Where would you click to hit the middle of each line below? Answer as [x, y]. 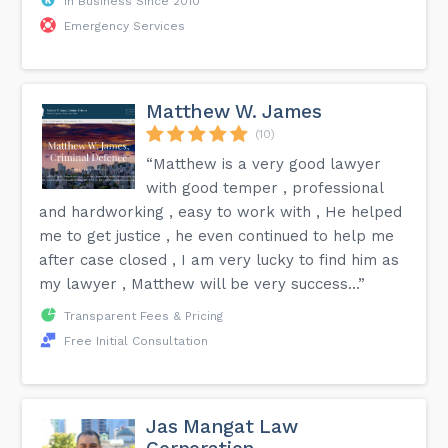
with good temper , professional [265, 187]
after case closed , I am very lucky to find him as [219, 259]
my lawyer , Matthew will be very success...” [202, 283]
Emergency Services [125, 25]
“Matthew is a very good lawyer [264, 163]
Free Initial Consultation [136, 340]
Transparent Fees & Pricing [144, 315]
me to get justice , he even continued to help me [217, 235]
